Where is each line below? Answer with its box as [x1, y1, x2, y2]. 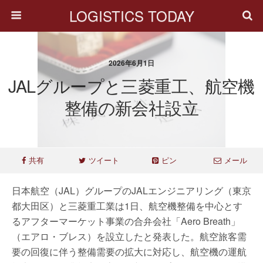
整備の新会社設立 [64, 95, 199, 119]
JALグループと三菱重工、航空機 [8, 73, 255, 97]
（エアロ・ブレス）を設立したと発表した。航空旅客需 [12, 230, 247, 243]
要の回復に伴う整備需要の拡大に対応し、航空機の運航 [12, 245, 247, 258]
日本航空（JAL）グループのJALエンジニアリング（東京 [12, 184, 251, 197]
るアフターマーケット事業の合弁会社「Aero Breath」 [12, 214, 240, 228]
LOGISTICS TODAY [69, 5, 194, 26]
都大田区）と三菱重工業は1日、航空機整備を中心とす [12, 199, 242, 213]
